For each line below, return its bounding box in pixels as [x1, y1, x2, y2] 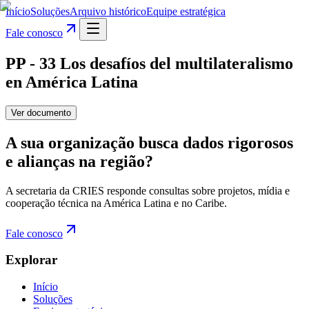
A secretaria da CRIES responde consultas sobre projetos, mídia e [6, 184, 290, 197]
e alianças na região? [6, 152, 153, 170]
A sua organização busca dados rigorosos [6, 133, 293, 152]
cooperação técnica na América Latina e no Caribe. [6, 197, 227, 209]
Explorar [6, 252, 57, 268]
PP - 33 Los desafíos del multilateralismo [6, 54, 293, 72]
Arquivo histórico [70, 6, 146, 17]
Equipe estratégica [146, 6, 226, 17]
